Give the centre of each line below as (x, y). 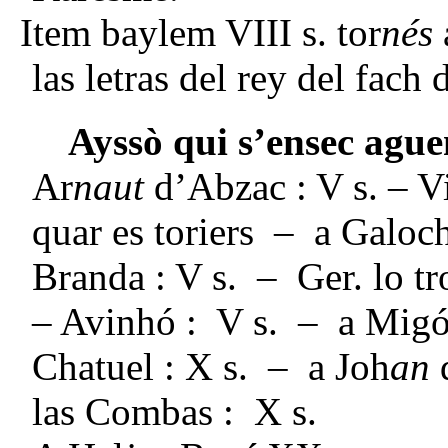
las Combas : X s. (174, 411)
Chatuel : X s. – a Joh (211, 366)
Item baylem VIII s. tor (200, 32)
